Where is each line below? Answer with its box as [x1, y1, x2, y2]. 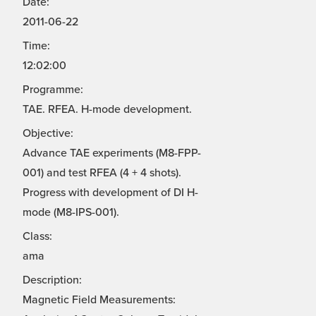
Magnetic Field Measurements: [23, 293, 176, 308]
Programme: [23, 83, 83, 97]
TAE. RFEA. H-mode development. [23, 102, 192, 117]
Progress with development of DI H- [23, 186, 198, 200]
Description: [23, 273, 82, 288]
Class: [23, 229, 52, 244]
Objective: [23, 126, 73, 141]
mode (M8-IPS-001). [23, 205, 119, 220]
